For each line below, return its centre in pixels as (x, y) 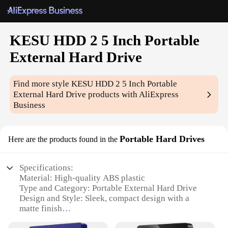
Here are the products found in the (63, 139)
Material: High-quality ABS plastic (82, 178)
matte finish (41, 209)
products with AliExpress (133, 95)
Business (30, 105)
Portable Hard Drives (162, 139)
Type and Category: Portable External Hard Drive (108, 188)
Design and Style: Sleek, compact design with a (105, 198)
